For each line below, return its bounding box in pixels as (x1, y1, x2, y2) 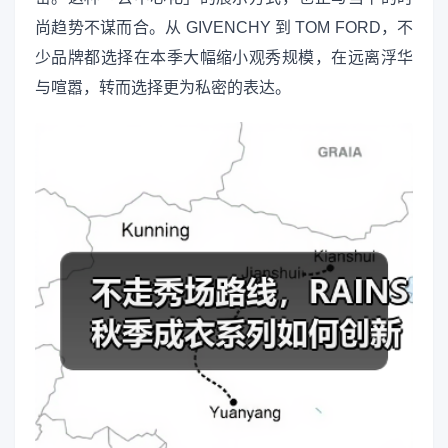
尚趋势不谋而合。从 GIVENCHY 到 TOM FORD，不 (35, 18, 413, 36)
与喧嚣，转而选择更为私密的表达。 (35, 78, 291, 96)
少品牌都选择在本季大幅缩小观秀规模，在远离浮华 (35, 48, 413, 66)
